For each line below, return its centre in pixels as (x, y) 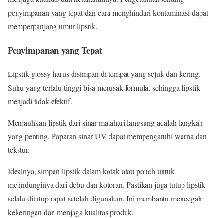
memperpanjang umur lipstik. (53, 26)
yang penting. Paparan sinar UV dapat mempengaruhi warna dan (107, 136)
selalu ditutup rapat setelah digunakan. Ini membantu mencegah (105, 198)
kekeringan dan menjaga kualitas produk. (71, 212)
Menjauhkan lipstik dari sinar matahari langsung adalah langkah (105, 122)
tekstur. (19, 149)
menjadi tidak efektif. (40, 101)
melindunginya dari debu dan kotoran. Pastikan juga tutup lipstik (107, 184)
